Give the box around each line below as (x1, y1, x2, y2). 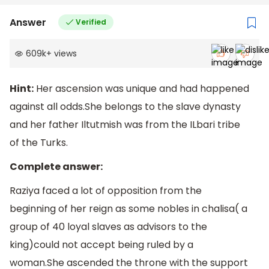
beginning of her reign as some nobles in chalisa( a (10, 201, 247, 216)
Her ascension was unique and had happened (34, 82, 249, 96)
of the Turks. (10, 136, 68, 150)
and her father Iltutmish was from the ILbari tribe (10, 118, 240, 132)
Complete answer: (10, 160, 103, 174)
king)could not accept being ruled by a (10, 237, 193, 252)
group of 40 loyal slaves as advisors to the (10, 219, 207, 234)
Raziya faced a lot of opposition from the (10, 183, 202, 198)
